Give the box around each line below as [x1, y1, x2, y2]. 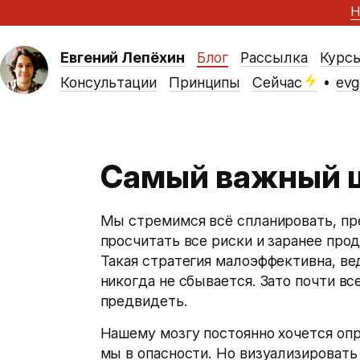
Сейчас [252, 74, 302, 91]
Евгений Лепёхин [60, 48, 185, 66]
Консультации [60, 74, 157, 91]
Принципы [168, 74, 241, 91]
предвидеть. [100, 292, 188, 309]
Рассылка [240, 49, 308, 66]
